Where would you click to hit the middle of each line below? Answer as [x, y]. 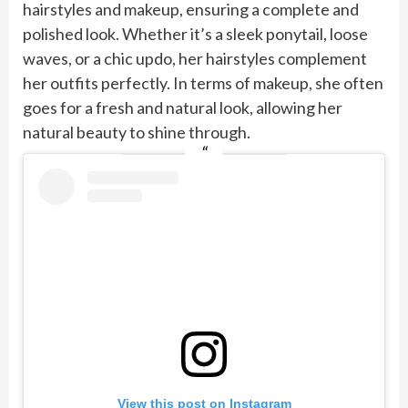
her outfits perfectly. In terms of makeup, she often [203, 83]
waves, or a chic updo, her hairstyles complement [195, 59]
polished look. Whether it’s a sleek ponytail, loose [195, 34]
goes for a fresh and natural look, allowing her [183, 108]
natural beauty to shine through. [137, 133]
